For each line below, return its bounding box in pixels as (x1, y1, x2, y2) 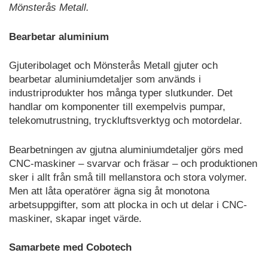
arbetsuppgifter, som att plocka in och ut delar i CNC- (9, 199, 247, 211)
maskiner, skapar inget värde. (9, 212, 142, 224)
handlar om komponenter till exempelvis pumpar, (9, 101, 226, 113)
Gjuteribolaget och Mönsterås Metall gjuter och (9, 60, 218, 72)
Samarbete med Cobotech (9, 242, 132, 254)
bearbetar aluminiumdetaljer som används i (9, 74, 201, 86)
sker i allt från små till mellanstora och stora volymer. (9, 171, 247, 183)
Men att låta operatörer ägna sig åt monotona (9, 185, 209, 197)
